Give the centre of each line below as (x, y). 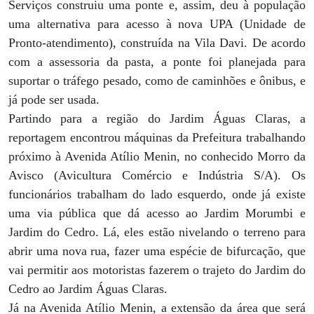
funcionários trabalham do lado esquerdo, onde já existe (157, 194)
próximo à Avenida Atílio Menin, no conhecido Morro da (157, 156)
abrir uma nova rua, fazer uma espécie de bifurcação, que (157, 251)
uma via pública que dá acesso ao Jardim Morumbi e (157, 213)
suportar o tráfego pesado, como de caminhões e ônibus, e (157, 81)
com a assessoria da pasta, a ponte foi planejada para (157, 62)
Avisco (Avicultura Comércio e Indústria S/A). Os (157, 175)
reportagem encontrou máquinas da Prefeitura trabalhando (157, 137)
